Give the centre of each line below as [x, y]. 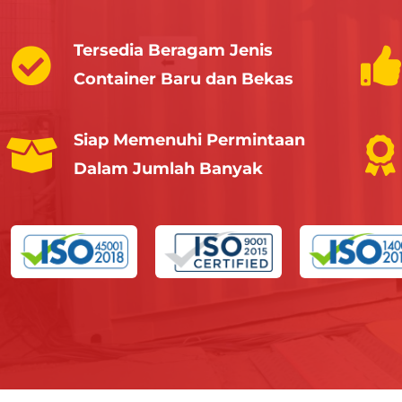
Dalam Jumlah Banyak [168, 169]
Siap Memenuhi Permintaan [189, 140]
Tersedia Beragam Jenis [173, 51]
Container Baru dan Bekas [184, 79]
